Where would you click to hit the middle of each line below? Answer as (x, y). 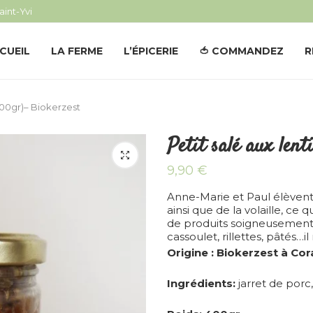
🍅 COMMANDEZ (241, 51)
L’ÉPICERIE (151, 51)
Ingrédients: (201, 283)
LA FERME (77, 51)
